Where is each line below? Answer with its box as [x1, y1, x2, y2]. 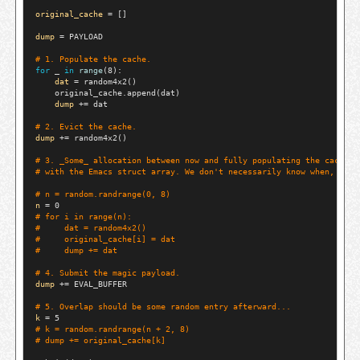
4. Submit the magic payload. [45, 268, 180, 278]
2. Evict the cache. [45, 122, 137, 132]
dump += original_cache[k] [45, 336, 166, 346]
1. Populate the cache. [45, 55, 151, 64]
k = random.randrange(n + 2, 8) [45, 325, 190, 334]
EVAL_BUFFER [69, 280, 127, 289]
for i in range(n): [45, 212, 132, 222]
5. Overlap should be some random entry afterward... [45, 302, 291, 312]
